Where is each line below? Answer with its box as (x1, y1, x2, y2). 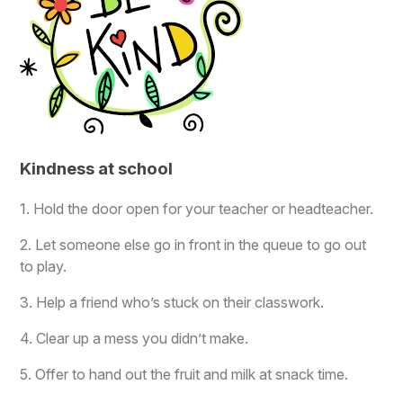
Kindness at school (20, 157, 174, 179)
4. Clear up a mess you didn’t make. (20, 329, 249, 348)
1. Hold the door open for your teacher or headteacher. (20, 200, 374, 219)
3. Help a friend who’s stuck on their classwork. (20, 293, 325, 312)
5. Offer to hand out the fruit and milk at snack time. (20, 365, 349, 384)
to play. (20, 257, 67, 276)
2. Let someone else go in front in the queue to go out (20, 236, 367, 255)
